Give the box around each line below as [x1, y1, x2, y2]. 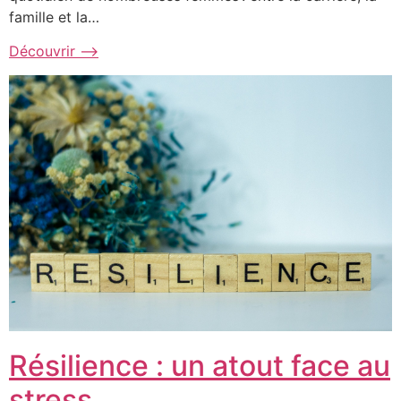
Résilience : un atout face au [9, 348, 390, 383]
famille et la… [9, 7, 99, 26]
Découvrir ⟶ [9, 42, 98, 61]
